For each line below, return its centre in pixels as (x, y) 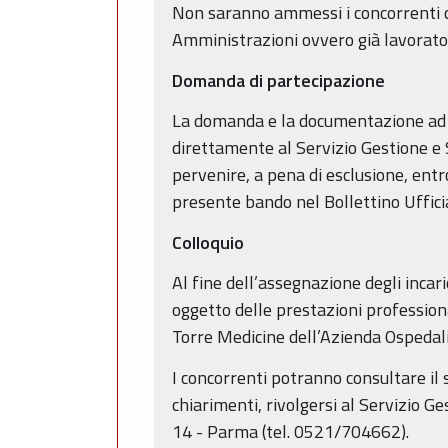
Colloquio (208, 242)
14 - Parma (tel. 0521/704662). (292, 431)
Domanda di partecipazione (278, 80)
